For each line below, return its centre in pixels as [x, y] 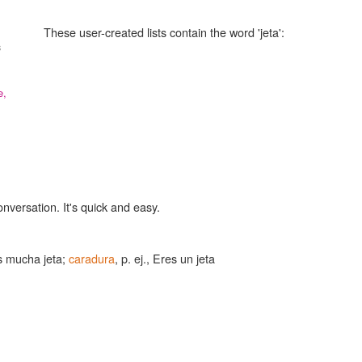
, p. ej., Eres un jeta [165, 258]
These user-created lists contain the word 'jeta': [164, 32]
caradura [92, 258]
